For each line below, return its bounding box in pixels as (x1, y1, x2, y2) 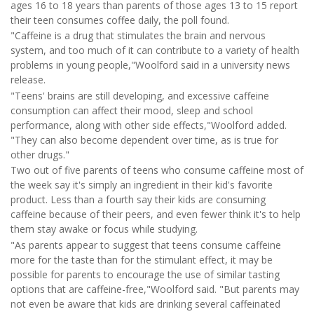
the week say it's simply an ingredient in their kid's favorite (11, 178, 273, 192)
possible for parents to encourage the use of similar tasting (11, 267, 280, 281)
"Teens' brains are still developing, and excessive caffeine (11, 88, 269, 102)
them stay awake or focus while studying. (11, 222, 198, 236)
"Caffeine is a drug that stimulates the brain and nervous (11, 29, 266, 43)
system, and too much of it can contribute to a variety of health (11, 43, 299, 57)
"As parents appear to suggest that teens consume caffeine (11, 238, 281, 252)
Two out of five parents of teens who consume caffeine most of (11, 163, 303, 177)
